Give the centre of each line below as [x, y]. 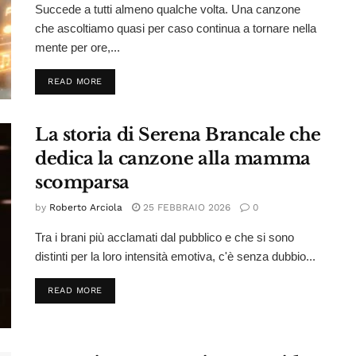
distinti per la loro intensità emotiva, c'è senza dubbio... [175, 257]
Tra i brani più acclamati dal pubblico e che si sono [164, 238]
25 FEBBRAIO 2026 [185, 208]
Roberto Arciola [86, 208]
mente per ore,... [77, 48]
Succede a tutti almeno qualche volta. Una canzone [168, 10]
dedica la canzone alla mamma [173, 159]
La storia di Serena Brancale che [178, 135]
